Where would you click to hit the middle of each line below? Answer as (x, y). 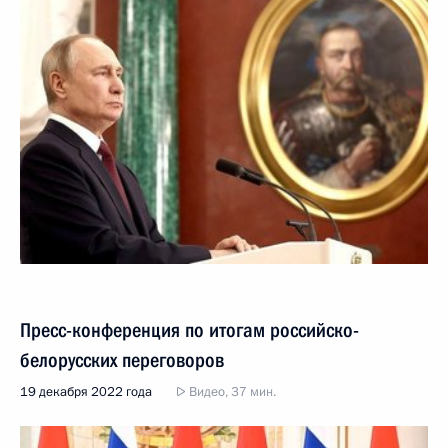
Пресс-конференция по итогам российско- (189, 329)
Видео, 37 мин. (231, 391)
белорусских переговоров (122, 359)
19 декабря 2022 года (86, 391)
